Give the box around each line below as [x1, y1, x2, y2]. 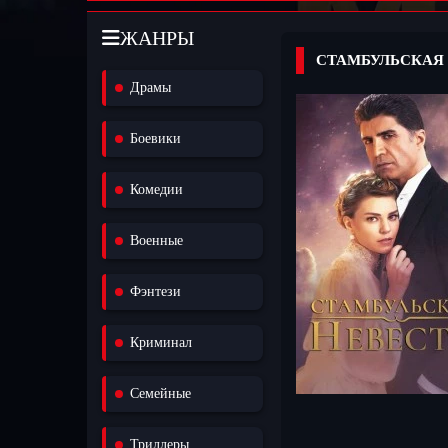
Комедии [130, 181, 183, 197]
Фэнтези [130, 283, 181, 299]
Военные [130, 232, 183, 248]
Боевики [130, 130, 181, 146]
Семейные [130, 385, 191, 401]
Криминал [130, 334, 192, 350]
